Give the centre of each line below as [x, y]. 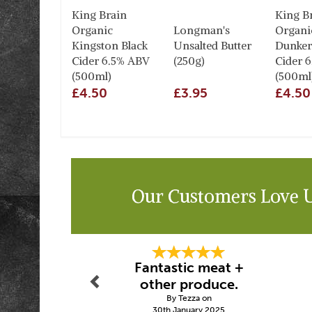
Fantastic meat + [189, 267]
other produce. [189, 284]
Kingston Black [110, 45]
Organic [92, 30]
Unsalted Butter [212, 45]
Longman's [202, 30]
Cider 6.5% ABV [111, 61]
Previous [100, 243]
